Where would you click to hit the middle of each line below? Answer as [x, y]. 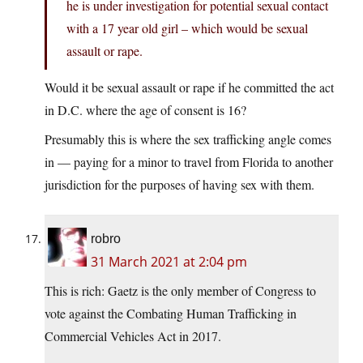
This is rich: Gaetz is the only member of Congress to [180, 291]
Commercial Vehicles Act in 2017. [133, 336]
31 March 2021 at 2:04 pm [169, 262]
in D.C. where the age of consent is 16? [145, 110]
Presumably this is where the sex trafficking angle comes [188, 139]
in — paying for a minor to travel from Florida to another [189, 162]
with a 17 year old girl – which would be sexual [187, 28]
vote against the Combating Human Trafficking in [171, 314]
